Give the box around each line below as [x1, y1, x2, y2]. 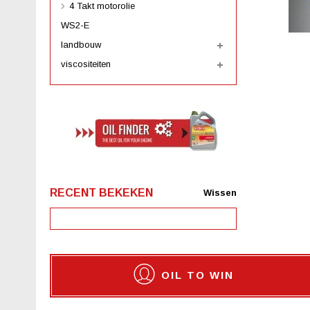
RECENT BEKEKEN [50, 187, 153, 199]
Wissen [203, 188, 237, 198]
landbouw [61, 39, 101, 50]
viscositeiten [61, 59, 111, 69]
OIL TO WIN [161, 269, 234, 281]
